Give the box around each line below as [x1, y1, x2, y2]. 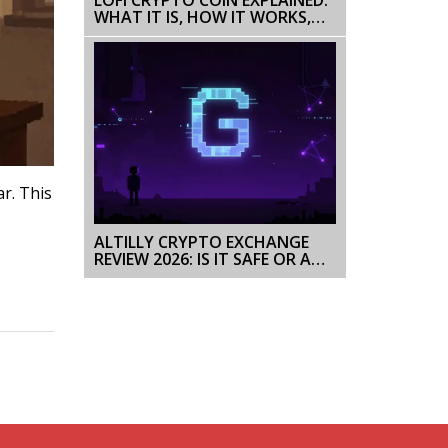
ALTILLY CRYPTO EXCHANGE [93, 230, 309, 253]
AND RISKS [93, 22, 174, 45]
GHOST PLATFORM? [93, 264, 248, 287]
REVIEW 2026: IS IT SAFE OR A [93, 247, 311, 270]
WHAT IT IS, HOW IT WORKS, [93, 5, 311, 28]
